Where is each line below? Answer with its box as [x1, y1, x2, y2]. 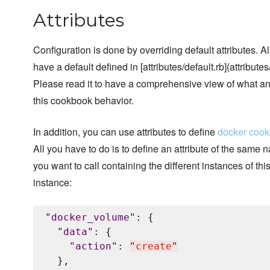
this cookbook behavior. [33, 93, 134, 108]
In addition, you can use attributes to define [33, 125, 218, 139]
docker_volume [51, 212, 130, 224]
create [136, 240, 172, 253]
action [75, 240, 111, 253]
